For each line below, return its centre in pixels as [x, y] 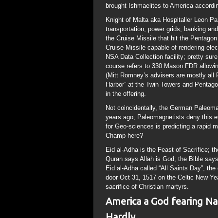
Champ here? [124, 136]
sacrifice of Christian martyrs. [147, 187]
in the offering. [126, 94]
